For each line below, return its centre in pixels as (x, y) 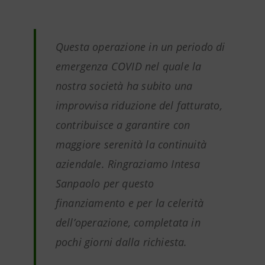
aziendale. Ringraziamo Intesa (128, 164)
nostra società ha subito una (124, 86)
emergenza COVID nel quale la (128, 66)
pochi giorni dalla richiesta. (121, 242)
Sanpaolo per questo (105, 183)
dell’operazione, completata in (128, 222)
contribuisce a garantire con (123, 125)
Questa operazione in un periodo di (140, 47)
